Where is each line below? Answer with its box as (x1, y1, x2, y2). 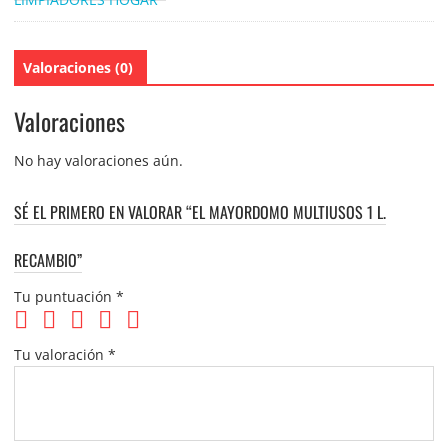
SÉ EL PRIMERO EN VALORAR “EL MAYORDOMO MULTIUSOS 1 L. (13, 200, 386, 225)
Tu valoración (13, 345, 108, 365)
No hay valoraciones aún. (13, 151, 183, 171)
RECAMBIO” (13, 248, 82, 273)
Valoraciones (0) (22, 57, 133, 77)
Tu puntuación (13, 287, 116, 307)
